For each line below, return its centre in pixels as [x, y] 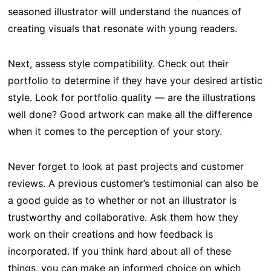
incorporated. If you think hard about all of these [119, 251]
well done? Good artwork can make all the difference [130, 114]
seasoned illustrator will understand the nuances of [124, 11]
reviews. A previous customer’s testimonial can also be [133, 183]
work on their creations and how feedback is [110, 234]
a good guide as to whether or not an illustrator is [122, 200]
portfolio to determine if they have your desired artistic [135, 80]
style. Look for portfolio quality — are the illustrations [131, 97]
